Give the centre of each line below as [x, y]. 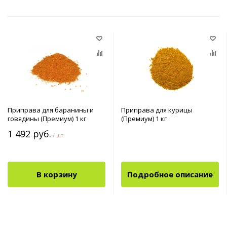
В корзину [56, 174]
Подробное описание [170, 174]
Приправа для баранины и [51, 110]
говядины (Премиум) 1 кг [47, 118]
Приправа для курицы [157, 110]
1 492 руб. [29, 134]
